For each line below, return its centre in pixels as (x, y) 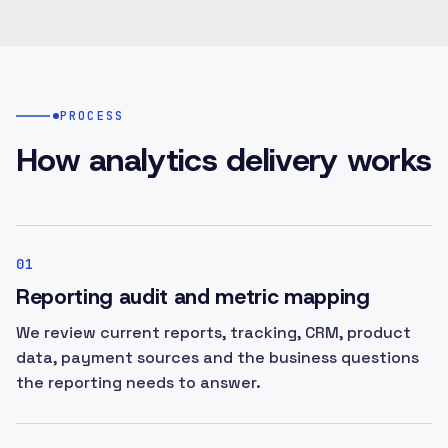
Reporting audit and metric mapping (193, 297)
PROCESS (92, 116)
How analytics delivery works (224, 160)
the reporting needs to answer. (138, 382)
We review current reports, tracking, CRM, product (213, 332)
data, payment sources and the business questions (217, 357)
